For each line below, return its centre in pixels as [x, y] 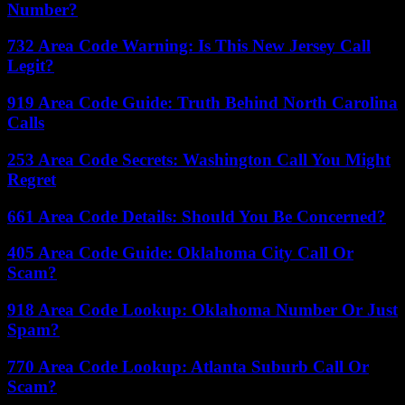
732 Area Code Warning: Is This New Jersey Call [189, 46]
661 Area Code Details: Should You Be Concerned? [197, 216]
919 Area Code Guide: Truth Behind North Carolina [202, 103]
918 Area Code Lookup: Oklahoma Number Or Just [202, 310]
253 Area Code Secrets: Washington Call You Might [199, 159]
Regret [32, 179]
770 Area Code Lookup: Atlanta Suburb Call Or [188, 366]
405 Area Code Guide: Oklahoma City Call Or [180, 253]
